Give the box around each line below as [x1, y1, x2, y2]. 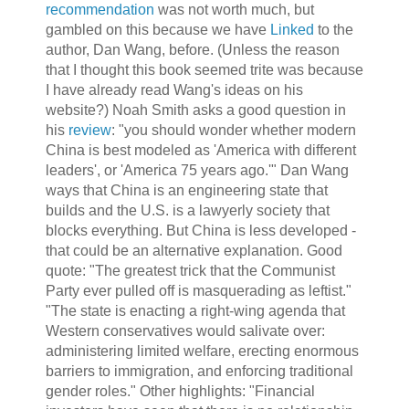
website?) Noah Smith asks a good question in [45, 102, 346, 119]
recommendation [45, 2, 154, 18]
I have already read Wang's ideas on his [45, 82, 303, 99]
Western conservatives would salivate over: [45, 323, 325, 340]
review [68, 122, 111, 139]
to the [313, 22, 353, 38]
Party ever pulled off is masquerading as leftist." [45, 283, 351, 299]
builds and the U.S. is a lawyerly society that [45, 203, 330, 219]
